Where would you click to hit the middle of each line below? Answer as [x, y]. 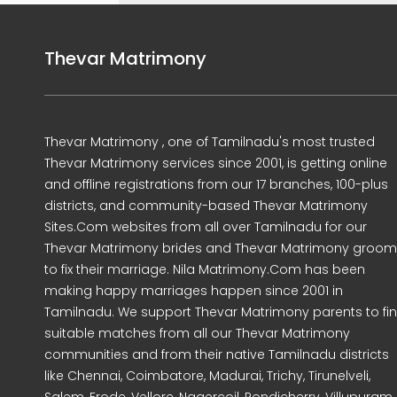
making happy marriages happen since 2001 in [194, 291]
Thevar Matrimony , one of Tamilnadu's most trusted [210, 142]
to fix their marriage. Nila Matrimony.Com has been [205, 269]
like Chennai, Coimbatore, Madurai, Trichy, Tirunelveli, [207, 376]
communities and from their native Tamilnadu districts [217, 354]
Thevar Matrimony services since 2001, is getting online [216, 163]
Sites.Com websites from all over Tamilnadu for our [206, 227]
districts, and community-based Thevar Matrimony [206, 206]
